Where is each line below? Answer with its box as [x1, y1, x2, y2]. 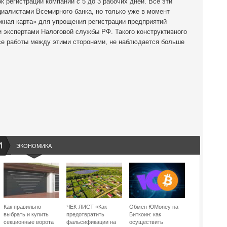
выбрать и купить [4, 211, 49, 217]
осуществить [129, 219, 163, 225]
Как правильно [4, 204, 41, 210]
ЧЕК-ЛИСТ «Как [66, 204, 107, 210]
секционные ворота [4, 219, 54, 225]
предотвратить [66, 211, 104, 217]
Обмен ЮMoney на [129, 204, 178, 210]
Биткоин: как [129, 211, 161, 217]
